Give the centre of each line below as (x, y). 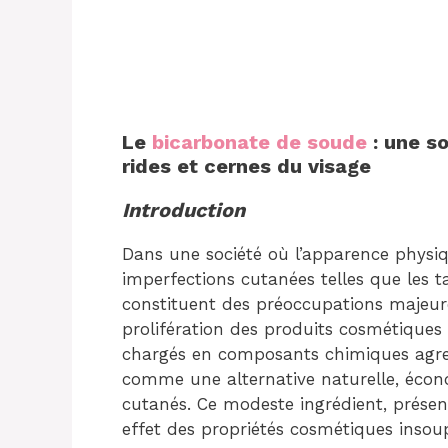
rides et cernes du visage (246, 165)
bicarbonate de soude (256, 141)
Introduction (183, 209)
